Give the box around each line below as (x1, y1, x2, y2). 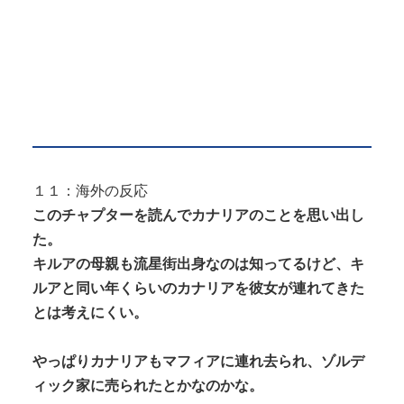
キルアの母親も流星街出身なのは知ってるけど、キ (32, 256, 364, 272)
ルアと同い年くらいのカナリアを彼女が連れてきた (32, 280, 364, 297)
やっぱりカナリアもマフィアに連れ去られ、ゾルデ (32, 353, 364, 370)
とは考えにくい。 (32, 305, 148, 321)
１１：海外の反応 (32, 183, 148, 199)
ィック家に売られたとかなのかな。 (32, 378, 263, 394)
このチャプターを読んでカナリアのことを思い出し (32, 207, 364, 224)
